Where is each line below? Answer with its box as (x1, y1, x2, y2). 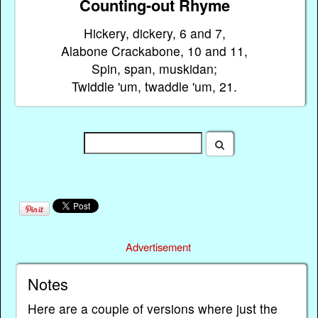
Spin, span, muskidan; (92, 59, 218, 77)
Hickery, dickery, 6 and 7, (83, 23, 226, 42)
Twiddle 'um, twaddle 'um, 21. (72, 77, 238, 95)
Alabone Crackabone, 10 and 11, (61, 41, 248, 60)
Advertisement (126, 239, 192, 255)
